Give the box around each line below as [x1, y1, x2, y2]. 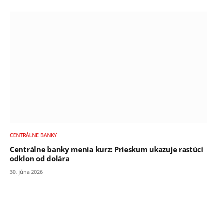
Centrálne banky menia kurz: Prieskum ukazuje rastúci [10, 144, 203, 154]
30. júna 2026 [10, 168, 43, 175]
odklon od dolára [10, 154, 70, 163]
